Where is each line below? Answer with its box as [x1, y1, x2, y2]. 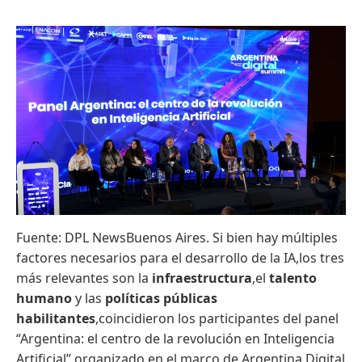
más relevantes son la [16, 268, 152, 287]
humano [16, 288, 75, 307]
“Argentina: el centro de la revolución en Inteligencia [16, 329, 335, 347]
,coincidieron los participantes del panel [95, 309, 339, 327]
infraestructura [152, 268, 252, 287]
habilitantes [16, 309, 95, 327]
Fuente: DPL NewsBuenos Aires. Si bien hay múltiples [16, 228, 338, 246]
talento [269, 268, 317, 287]
